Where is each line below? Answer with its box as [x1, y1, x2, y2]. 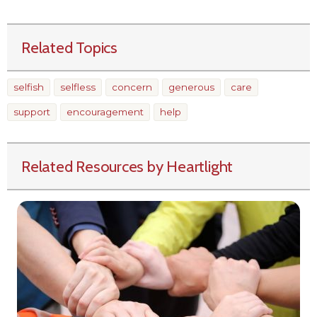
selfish [13, 81, 44, 93]
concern [112, 81, 152, 93]
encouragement [67, 105, 144, 117]
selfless [60, 81, 96, 93]
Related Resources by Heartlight [21, 156, 234, 176]
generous [168, 81, 214, 93]
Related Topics [21, 37, 117, 57]
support [13, 105, 50, 117]
